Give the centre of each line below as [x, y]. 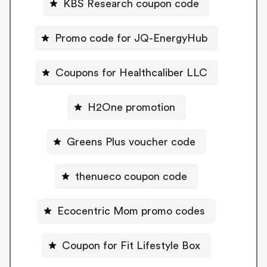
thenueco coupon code [131, 176]
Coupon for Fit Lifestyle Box [131, 245]
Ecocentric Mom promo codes [131, 211]
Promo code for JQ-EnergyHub [131, 38]
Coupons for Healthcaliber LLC [131, 72]
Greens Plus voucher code [131, 142]
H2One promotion [131, 107]
